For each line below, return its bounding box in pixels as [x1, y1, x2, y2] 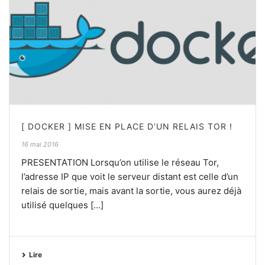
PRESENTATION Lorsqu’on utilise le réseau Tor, [21, 156, 219, 168]
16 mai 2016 [21, 140, 59, 148]
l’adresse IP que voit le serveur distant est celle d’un [21, 170, 238, 182]
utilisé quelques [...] [21, 199, 104, 211]
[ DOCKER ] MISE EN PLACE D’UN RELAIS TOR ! [21, 121, 232, 131]
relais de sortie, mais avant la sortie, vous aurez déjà [21, 185, 241, 196]
